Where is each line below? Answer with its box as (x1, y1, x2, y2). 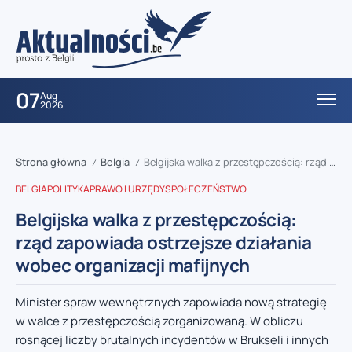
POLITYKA (47, 182, 90, 196)
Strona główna (16, 155, 86, 170)
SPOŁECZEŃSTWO (165, 182, 247, 196)
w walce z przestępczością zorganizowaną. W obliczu (16, 313, 303, 330)
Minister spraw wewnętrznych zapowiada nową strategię (16, 294, 327, 311)
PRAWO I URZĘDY (90, 182, 165, 196)
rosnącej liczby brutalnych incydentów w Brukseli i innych (16, 332, 328, 349)
